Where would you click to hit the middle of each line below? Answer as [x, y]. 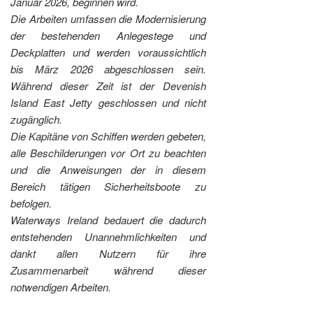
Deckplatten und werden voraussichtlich [109, 52]
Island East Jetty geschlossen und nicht [109, 103]
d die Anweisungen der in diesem [114, 170]
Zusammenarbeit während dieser [109, 270]
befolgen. [31, 203]
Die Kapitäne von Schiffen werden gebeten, [109, 136]
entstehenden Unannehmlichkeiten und [109, 237]
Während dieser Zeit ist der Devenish [109, 86]
